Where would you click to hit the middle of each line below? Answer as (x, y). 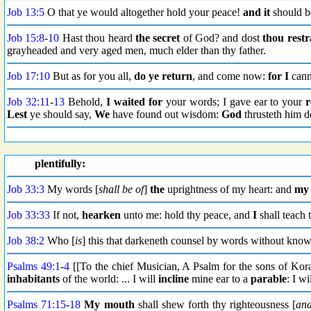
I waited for (134, 102)
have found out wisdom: (166, 114)
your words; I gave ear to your (234, 102)
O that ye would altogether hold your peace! (144, 12)
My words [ (72, 189)
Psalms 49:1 (34, 266)
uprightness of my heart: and (229, 189)
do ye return (163, 76)
